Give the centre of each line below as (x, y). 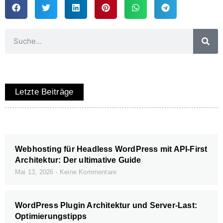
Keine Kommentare (87, 172)
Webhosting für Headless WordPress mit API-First (111, 149)
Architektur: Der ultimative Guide (78, 160)
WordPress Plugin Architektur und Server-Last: (106, 205)
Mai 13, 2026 (35, 172)
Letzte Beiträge (44, 92)
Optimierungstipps (51, 216)
